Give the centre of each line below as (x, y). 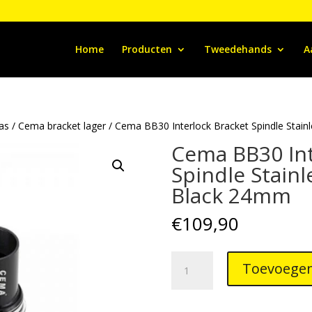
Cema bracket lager (62, 126)
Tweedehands (237, 49)
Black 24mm (231, 195)
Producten (147, 49)
